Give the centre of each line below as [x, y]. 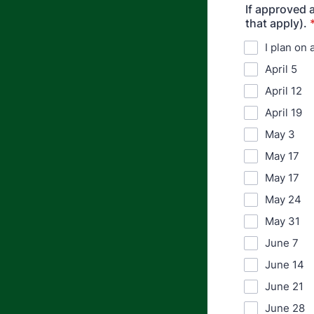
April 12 [284, 91]
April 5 [281, 69]
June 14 [285, 265]
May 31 [282, 221]
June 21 [284, 286]
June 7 [282, 243]
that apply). [276, 23]
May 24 [283, 199]
